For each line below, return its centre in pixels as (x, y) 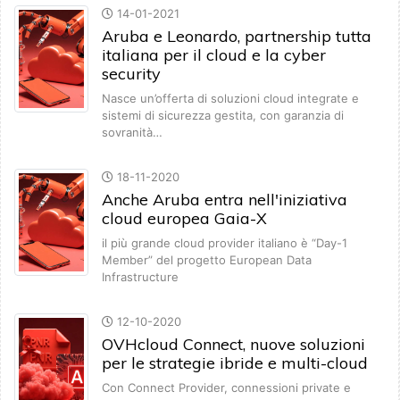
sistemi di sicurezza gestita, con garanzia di (223, 116)
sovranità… (132, 133)
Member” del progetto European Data (207, 260)
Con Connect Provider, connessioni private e (226, 388)
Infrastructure (140, 277)
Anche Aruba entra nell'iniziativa (225, 200)
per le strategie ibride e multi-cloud (235, 363)
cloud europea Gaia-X (184, 219)
